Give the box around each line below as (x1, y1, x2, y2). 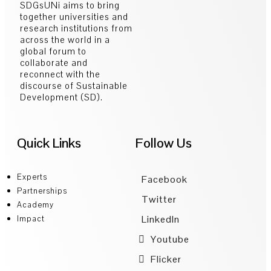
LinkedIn (142, 212, 180, 226)
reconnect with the (20, 68, 100, 80)
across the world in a (20, 33, 110, 45)
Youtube (148, 232, 189, 246)
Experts (17, 171, 47, 182)
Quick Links (17, 134, 81, 151)
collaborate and (20, 56, 88, 68)
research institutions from (20, 22, 132, 34)
